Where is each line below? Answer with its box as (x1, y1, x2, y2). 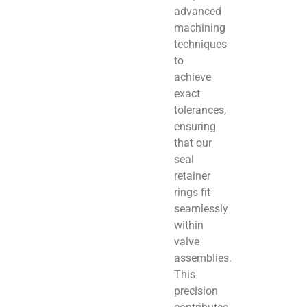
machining (174, 21, 225, 34)
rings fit (174, 185, 210, 199)
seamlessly (174, 201, 228, 215)
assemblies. (174, 251, 232, 265)
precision (174, 284, 218, 297)
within (174, 218, 204, 232)
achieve (174, 70, 211, 84)
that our (174, 136, 212, 149)
